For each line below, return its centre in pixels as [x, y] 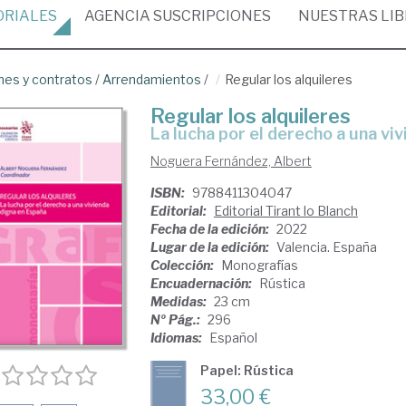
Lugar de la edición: [211, 247]
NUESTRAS [339, 16]
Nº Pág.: [176, 319]
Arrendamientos [152, 79]
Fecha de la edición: [211, 229]
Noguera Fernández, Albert [231, 161]
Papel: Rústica [246, 370]
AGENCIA [117, 16]
